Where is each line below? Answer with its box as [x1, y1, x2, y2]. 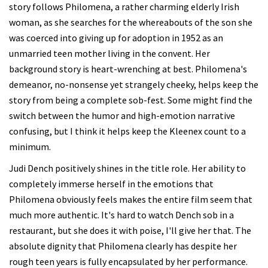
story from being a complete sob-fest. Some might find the [9, 94, 252, 106]
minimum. [9, 141, 51, 153]
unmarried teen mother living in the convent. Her [9, 47, 210, 59]
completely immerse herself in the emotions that [9, 178, 214, 190]
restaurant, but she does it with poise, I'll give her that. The [9, 224, 251, 236]
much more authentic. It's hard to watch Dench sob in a [9, 209, 234, 221]
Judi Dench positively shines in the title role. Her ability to [9, 162, 246, 174]
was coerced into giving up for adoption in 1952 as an [9, 32, 223, 44]
